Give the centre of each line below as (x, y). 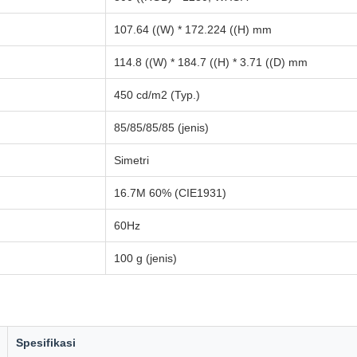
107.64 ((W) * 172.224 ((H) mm (193, 29)
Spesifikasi (46, 343)
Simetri (131, 160)
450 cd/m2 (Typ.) (157, 95)
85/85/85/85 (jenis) (161, 127)
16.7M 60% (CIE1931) (170, 193)
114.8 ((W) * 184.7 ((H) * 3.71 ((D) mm (211, 62)
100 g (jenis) (145, 258)
